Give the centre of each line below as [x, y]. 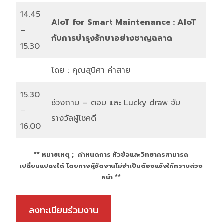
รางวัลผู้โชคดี [74, 118]
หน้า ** [111, 177]
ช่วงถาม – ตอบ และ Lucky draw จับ [116, 102]
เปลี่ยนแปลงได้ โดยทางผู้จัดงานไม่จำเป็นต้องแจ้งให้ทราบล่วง [111, 166]
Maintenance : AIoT [156, 22]
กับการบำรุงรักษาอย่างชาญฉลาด [112, 38]
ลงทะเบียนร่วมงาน [63, 210]
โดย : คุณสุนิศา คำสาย [91, 70]
